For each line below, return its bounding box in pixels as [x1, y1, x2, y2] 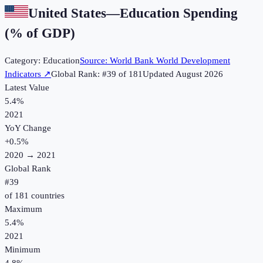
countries [29, 191, 65, 201]
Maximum [5, 204, 42, 214]
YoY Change [5, 123, 51, 133]
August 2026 [176, 69, 223, 79]
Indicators [5, 69, 41, 79]
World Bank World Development [110, 56, 230, 66]
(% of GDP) [5, 25, 75, 41]
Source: [80, 56, 110, 66]
